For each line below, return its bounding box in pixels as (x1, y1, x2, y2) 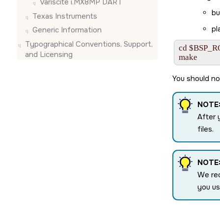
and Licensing (25, 49, 73, 59)
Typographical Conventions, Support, (25, 39, 153, 49)
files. (197, 124, 214, 134)
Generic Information (32, 25, 102, 35)
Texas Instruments (32, 11, 97, 21)
